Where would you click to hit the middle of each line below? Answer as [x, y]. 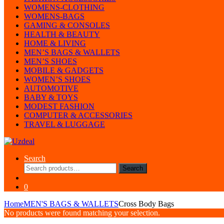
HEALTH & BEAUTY [62, 34]
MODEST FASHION [59, 106]
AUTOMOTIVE [51, 88]
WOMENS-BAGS [54, 16]
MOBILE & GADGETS [64, 70]
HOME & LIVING [55, 43]
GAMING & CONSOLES [67, 25]
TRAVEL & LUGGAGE [64, 124]
